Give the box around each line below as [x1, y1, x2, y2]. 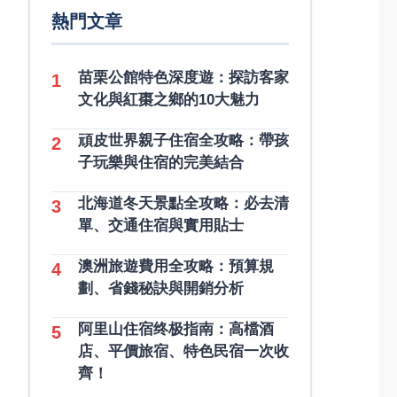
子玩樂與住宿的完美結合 [78, 154, 244, 171]
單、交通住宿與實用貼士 [78, 217, 244, 234]
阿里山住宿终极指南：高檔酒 [78, 321, 274, 338]
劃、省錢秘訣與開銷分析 [78, 280, 244, 297]
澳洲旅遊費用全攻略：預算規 [78, 258, 274, 275]
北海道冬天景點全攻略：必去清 [78, 195, 289, 212]
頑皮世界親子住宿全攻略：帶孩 [78, 132, 289, 149]
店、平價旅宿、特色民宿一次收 [78, 343, 289, 360]
